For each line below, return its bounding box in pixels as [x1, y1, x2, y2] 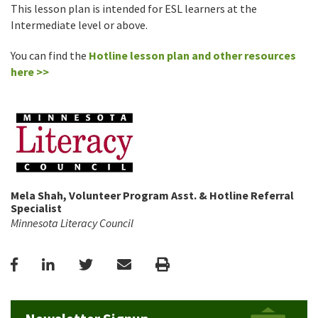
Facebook [17, 254, 79, 273]
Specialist [11, 200, 62, 215]
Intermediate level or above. [11, 18, 148, 33]
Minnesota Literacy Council [11, 215, 133, 230]
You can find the [11, 48, 89, 63]
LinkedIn [54, 254, 109, 273]
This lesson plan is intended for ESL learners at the [11, 1, 257, 16]
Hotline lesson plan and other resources [89, 48, 296, 63]
